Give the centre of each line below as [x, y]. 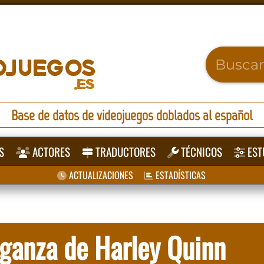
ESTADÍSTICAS [179, 175]
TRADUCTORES [125, 152]
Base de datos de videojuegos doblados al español [132, 115]
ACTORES [50, 152]
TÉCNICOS [201, 152]
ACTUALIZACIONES [100, 175]
